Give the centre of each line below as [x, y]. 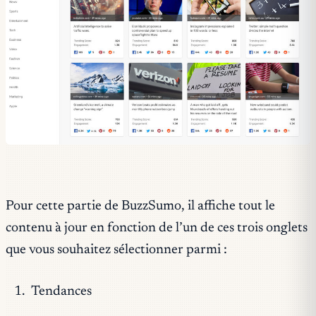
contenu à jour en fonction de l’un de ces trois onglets [157, 228]
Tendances [61, 292]
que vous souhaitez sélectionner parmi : [116, 250]
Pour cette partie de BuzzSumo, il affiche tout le [140, 206]
